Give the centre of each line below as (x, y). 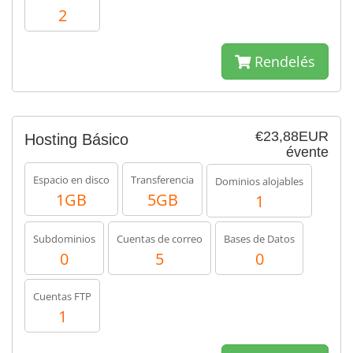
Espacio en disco (71, 180)
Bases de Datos (259, 239)
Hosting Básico (76, 139)
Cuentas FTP (62, 296)
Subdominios (64, 239)
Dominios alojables (259, 181)
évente (307, 152)
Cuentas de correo (160, 239)
